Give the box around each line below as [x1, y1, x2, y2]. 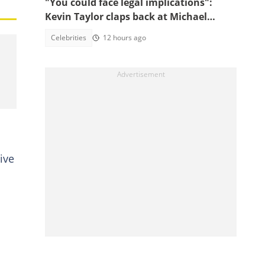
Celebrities [51, 33, 86, 43]
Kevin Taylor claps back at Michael [45, 10, 207, 23]
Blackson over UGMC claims [45, 24, 176, 37]
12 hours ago [103, 33, 146, 43]
